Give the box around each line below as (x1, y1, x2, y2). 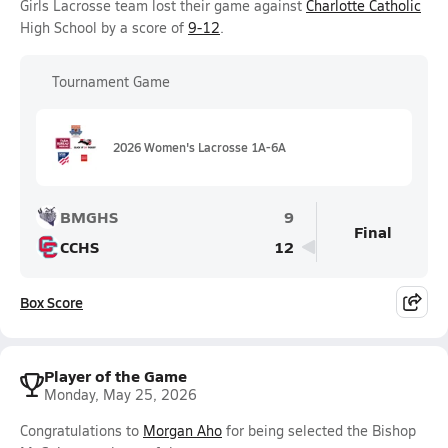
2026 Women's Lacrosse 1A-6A (113, 139, 286, 155)
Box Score (20, 292, 83, 312)
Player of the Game (44, 364, 187, 387)
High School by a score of (20, 18, 188, 37)
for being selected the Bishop (222, 421, 416, 440)
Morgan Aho (143, 421, 222, 440)
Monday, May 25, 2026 (44, 385, 197, 404)
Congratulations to (20, 421, 143, 440)
